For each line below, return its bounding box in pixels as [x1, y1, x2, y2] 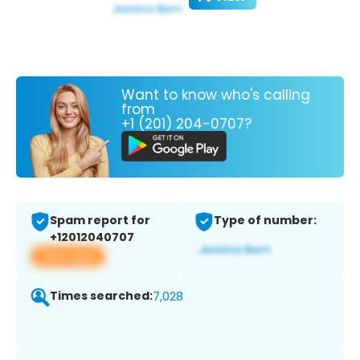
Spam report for [50, 212, 150, 229]
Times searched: [50, 288, 153, 305]
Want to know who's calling [121, 84, 310, 104]
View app [40, 247, 96, 265]
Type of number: [214, 212, 317, 229]
